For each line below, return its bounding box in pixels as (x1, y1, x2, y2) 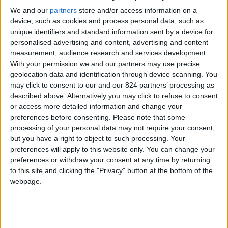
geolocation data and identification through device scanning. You (10, 70, 217, 78)
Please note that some (113, 112, 185, 121)
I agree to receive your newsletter (30, 61, 146, 70)
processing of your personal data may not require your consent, (10, 123, 215, 132)
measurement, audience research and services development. (10, 48, 208, 57)
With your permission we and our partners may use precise (10, 59, 200, 68)
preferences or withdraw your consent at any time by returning (10, 155, 210, 164)
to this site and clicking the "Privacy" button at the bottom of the (10, 166, 213, 175)
